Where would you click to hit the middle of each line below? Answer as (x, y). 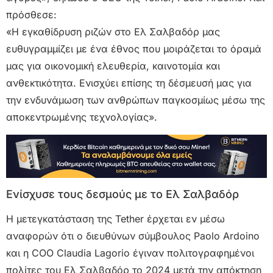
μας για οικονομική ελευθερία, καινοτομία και (113, 66)
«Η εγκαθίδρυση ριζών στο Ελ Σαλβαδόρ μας (113, 32)
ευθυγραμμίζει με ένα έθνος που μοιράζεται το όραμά (134, 49)
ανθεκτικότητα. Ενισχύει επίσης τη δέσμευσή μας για (129, 83)
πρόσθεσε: (31, 15)
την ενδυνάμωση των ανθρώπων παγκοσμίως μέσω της (136, 100)
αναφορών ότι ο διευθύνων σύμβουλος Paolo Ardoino (133, 236)
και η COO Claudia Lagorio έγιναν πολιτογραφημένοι (130, 253)
